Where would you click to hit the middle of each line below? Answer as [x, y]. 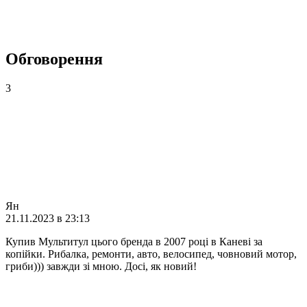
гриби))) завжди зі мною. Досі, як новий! [101, 266]
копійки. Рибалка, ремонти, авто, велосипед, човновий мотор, [151, 254]
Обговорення [54, 59]
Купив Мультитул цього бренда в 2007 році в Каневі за [134, 241]
